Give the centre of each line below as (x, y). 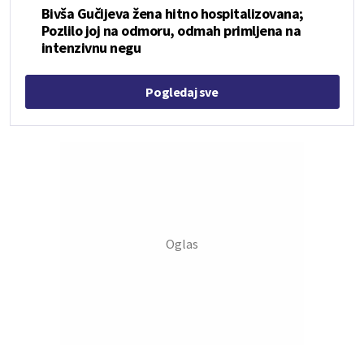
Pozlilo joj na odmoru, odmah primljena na (171, 30)
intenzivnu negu (91, 48)
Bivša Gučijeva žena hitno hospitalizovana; (172, 13)
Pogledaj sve (182, 92)
